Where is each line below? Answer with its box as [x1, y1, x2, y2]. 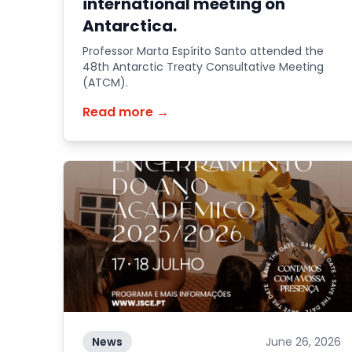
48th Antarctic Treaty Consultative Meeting [82, 59, 324, 75]
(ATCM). [82, 75, 128, 90]
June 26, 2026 [265, 334, 341, 350]
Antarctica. [82, 15, 177, 37]
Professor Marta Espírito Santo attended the [82, 43, 324, 59]
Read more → [82, 103, 169, 121]
